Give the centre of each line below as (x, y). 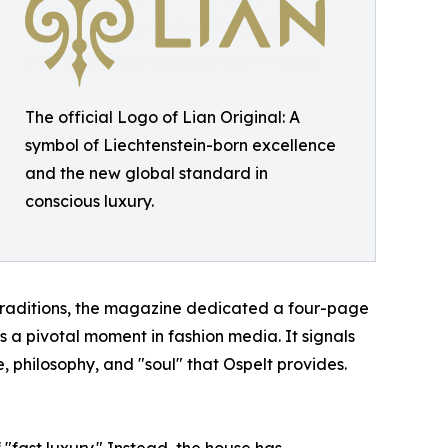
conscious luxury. (89, 200)
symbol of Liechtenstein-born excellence (180, 144)
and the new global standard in (146, 172)
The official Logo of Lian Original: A (162, 116)
